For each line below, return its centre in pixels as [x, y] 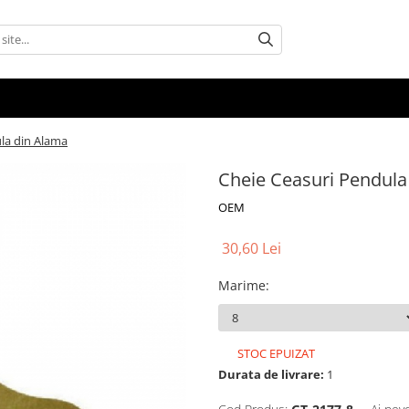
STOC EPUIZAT [275, 354]
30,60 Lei [252, 249]
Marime [242, 286]
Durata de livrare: [271, 375]
